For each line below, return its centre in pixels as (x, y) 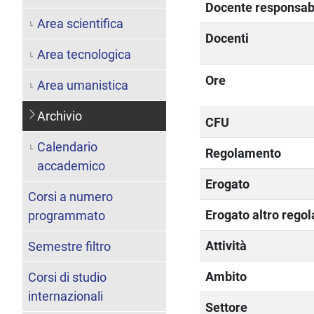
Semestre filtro (69, 246)
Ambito (226, 276)
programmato (67, 215)
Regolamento (244, 153)
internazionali (66, 296)
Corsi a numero (70, 196)
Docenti (227, 38)
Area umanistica (82, 85)
